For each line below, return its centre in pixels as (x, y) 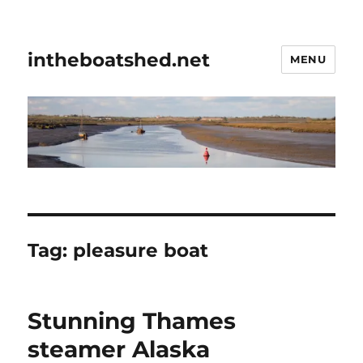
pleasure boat (141, 251)
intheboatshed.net (119, 60)
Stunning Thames (132, 321)
